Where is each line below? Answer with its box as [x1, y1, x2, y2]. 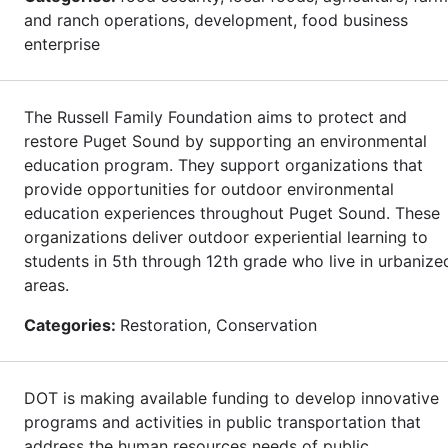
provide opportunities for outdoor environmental [24, 178, 394, 199]
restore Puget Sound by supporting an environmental [24, 130, 427, 151]
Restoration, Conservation [120, 314, 317, 335]
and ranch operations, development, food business [24, 9, 408, 30]
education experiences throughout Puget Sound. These [24, 202, 440, 223]
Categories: [24, 314, 120, 335]
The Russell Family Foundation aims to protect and [24, 106, 407, 127]
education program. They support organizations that [24, 154, 423, 175]
